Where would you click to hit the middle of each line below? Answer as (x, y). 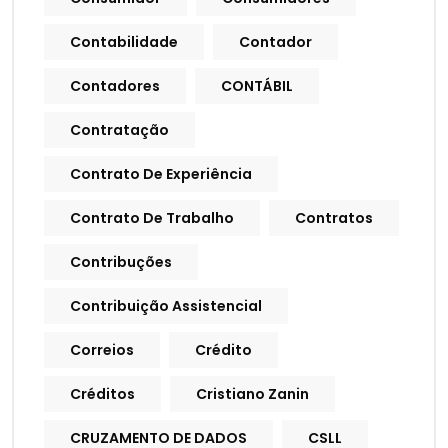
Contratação (119, 130)
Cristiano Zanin (252, 394)
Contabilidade (124, 42)
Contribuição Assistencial (166, 306)
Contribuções (121, 262)
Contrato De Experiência (161, 174)
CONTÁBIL (257, 86)
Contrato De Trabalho (152, 218)
